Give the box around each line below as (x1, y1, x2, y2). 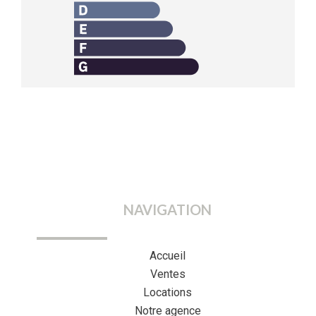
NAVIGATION (123, 201, 212, 218)
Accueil (150, 249, 186, 262)
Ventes (150, 267, 186, 281)
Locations (143, 286, 192, 299)
